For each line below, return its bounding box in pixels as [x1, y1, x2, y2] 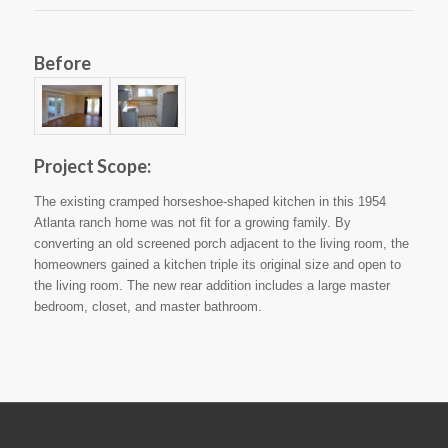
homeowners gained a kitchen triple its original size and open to [33, 257, 401, 273]
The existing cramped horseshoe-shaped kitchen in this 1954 [33, 194, 386, 210]
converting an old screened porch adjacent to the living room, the [33, 236, 409, 252]
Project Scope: [33, 155, 151, 178]
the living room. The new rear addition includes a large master [33, 278, 390, 294]
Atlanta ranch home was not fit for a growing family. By [33, 215, 351, 231]
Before [33, 51, 91, 74]
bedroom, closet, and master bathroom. [33, 299, 262, 315]
